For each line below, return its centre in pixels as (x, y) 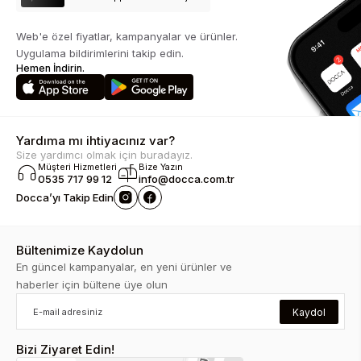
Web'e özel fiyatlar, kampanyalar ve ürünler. (127, 36)
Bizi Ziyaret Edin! (65, 350)
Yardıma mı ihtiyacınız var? (95, 141)
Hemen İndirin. (50, 68)
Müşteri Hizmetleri (77, 167)
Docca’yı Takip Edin (65, 198)
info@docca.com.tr (187, 179)
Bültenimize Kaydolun (80, 251)
